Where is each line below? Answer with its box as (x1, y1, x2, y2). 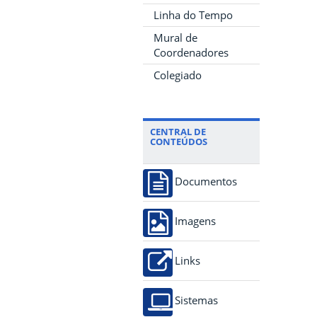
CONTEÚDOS (150, 134, 207, 148)
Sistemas (175, 294, 218, 306)
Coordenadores (154, 45, 229, 59)
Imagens (175, 215, 216, 226)
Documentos (175, 175, 237, 187)
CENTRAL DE (150, 125, 206, 138)
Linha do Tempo (154, 7, 233, 22)
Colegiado (154, 67, 202, 82)
